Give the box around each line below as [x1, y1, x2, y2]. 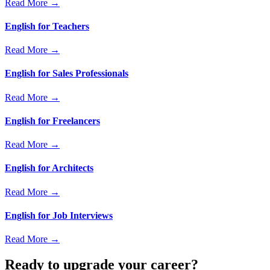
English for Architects [5, 163, 93, 174]
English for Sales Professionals [5, 68, 128, 79]
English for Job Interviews [5, 210, 113, 221]
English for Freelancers [5, 115, 100, 126]
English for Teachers [5, 20, 89, 31]
